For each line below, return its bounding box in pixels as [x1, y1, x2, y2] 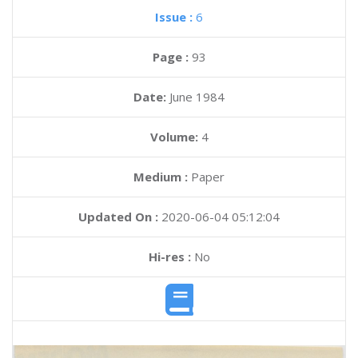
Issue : [155, 9, 196, 25]
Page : [152, 49, 192, 65]
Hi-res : [148, 249, 191, 265]
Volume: [149, 129, 201, 145]
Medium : [133, 169, 188, 185]
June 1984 [169, 89, 225, 105]
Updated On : [78, 209, 158, 225]
